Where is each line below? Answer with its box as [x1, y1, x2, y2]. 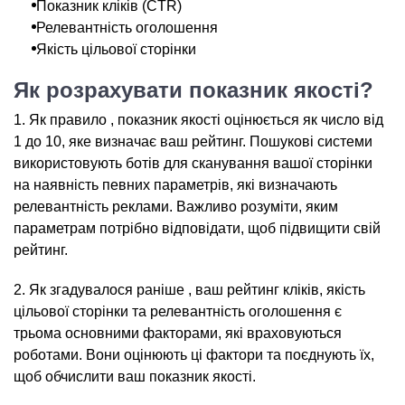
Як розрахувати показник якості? [14, 78, 373, 102]
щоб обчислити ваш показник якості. [14, 369, 256, 384]
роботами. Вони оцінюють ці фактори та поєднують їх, [14, 347, 374, 363]
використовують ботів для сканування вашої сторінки [14, 155, 372, 171]
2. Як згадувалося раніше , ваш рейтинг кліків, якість [14, 282, 365, 297]
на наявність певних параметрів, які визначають [14, 177, 337, 193]
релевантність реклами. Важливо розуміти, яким [14, 199, 338, 214]
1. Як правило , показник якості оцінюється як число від [14, 112, 383, 127]
